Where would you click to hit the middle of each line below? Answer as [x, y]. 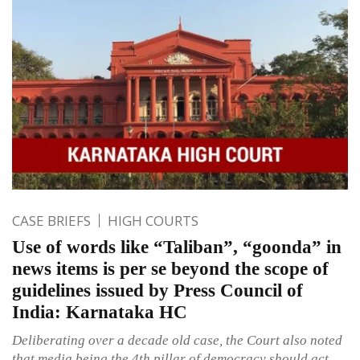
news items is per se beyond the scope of [170, 269]
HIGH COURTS [153, 221]
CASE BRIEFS [51, 221]
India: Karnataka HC [100, 313]
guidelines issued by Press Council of [157, 291]
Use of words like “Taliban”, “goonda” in [177, 247]
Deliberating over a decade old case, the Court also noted [177, 341]
